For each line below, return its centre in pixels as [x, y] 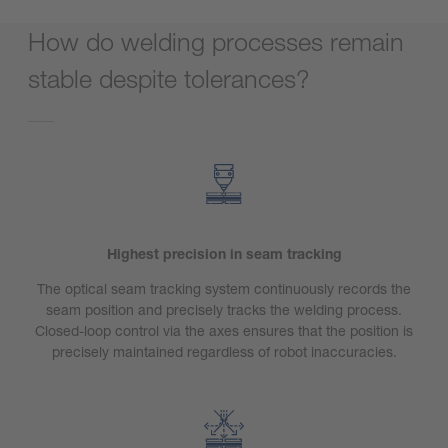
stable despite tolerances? [169, 79]
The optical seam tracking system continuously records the [224, 289]
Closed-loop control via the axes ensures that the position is [224, 331]
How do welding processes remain [216, 42]
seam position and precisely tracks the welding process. [224, 310]
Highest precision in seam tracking [224, 254]
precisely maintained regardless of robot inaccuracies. [224, 352]
